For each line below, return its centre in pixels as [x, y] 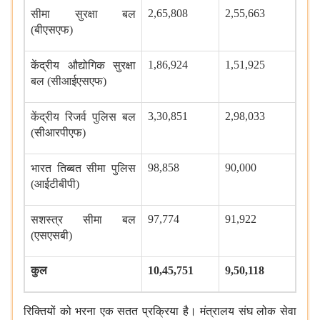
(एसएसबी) [51, 236]
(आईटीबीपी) [55, 184]
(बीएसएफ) [52, 30]
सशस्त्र [47, 220]
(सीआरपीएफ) [58, 133]
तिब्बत [69, 169]
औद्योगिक [86, 66]
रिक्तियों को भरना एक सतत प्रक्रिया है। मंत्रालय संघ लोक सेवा [160, 311]
